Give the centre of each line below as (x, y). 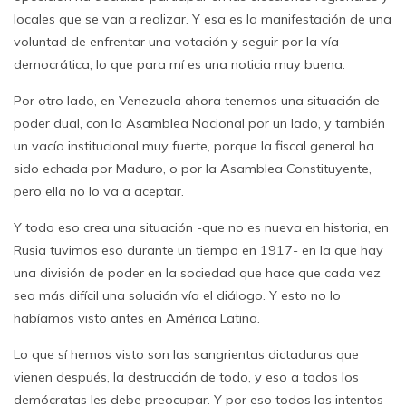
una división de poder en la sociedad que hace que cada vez (197, 273)
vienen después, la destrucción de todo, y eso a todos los (186, 377)
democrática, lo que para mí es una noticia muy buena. (179, 64)
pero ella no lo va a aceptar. (99, 191)
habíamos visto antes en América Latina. (137, 318)
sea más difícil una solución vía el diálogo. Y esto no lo (177, 295)
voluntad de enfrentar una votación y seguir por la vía (176, 42)
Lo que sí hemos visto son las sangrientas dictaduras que (186, 354)
